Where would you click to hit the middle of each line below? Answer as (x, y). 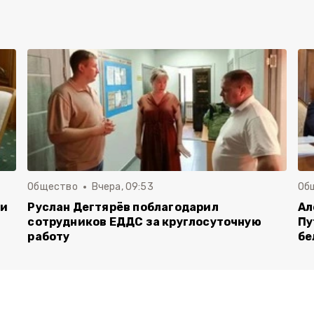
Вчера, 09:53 (122, 187)
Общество (53, 187)
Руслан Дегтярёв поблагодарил (123, 207)
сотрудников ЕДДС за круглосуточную (144, 222)
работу (49, 237)
